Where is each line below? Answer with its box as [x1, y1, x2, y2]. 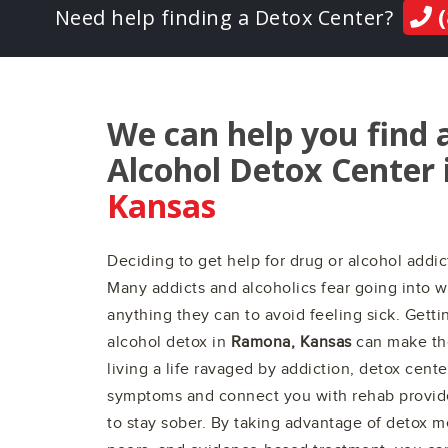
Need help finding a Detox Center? [54, 4, 394, 31]
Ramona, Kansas [230, 333, 352, 352]
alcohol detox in [107, 333, 231, 352]
